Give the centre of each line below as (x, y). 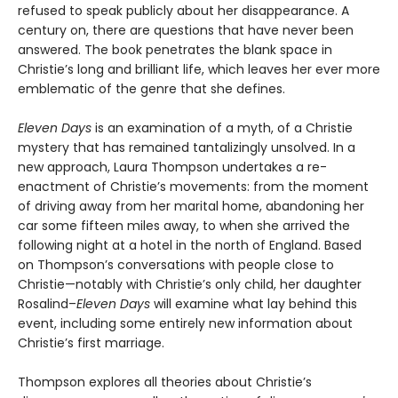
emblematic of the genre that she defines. (151, 89)
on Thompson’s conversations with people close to (176, 265)
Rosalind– (47, 304)
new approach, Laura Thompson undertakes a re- (172, 167)
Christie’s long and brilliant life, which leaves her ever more (199, 70)
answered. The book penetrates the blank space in (175, 50)
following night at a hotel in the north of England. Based (190, 246)
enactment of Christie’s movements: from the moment (193, 187)
